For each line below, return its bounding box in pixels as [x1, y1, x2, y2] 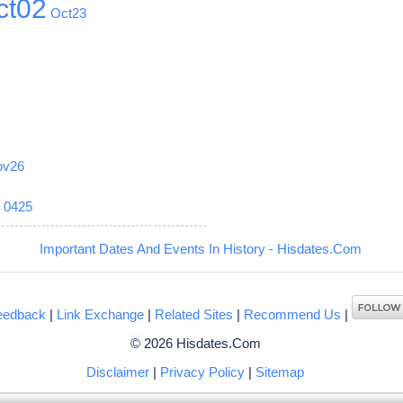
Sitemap [255, 363, 305, 380]
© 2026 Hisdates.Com [130, 335, 261, 351]
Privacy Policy [160, 363, 246, 380]
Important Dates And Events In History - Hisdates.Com [39, 240, 362, 256]
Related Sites [155, 306, 234, 322]
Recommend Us [244, 306, 342, 322]
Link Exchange [57, 306, 145, 322]
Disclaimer [86, 363, 150, 380]
